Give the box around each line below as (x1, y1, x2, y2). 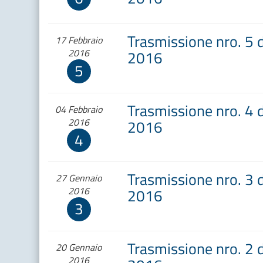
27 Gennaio (56, 171, 102, 186)
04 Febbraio (55, 102, 103, 116)
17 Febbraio (55, 32, 103, 47)
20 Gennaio (56, 240, 102, 255)
